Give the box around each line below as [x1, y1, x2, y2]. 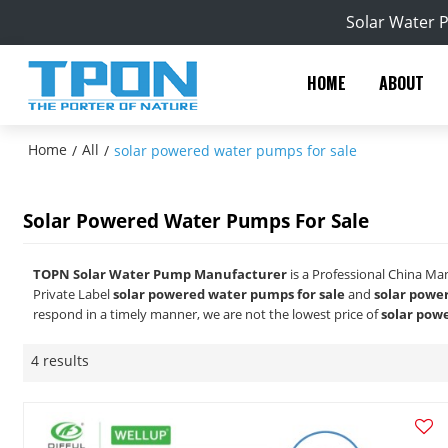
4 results [31, 350, 90, 370]
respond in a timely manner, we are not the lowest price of [33, 304, 382, 323]
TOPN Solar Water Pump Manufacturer [33, 264, 288, 283]
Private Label [33, 284, 114, 303]
